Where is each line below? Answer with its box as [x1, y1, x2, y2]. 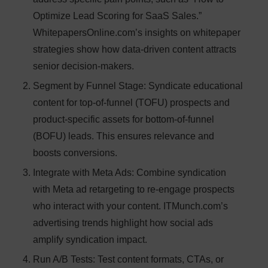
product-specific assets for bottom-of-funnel [33, 114, 214, 125]
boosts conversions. [33, 148, 117, 159]
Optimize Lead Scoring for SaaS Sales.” [33, 11, 202, 22]
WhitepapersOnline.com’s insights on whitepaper [33, 28, 240, 38]
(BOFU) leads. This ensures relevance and [33, 131, 214, 142]
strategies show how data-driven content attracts [33, 44, 236, 55]
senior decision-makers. [33, 61, 134, 72]
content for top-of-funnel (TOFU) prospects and [33, 98, 230, 108]
